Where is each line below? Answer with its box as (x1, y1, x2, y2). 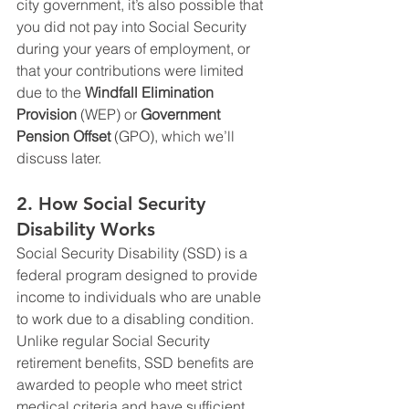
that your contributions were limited (16, 61, 247, 79)
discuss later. (16, 149, 101, 167)
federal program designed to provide (16, 266, 261, 284)
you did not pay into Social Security (16, 17, 250, 36)
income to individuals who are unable (16, 288, 265, 306)
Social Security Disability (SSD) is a (16, 244, 251, 262)
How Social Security (38, 193, 211, 215)
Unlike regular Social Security (16, 331, 214, 350)
